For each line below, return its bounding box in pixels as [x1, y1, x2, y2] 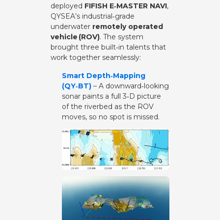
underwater [51, 22, 93, 31]
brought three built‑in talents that [51, 43, 166, 52]
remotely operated [92, 22, 164, 31]
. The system [100, 32, 144, 42]
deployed [51, 1, 85, 11]
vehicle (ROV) [51, 32, 100, 42]
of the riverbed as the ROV [61, 102, 154, 111]
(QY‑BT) [61, 82, 91, 91]
